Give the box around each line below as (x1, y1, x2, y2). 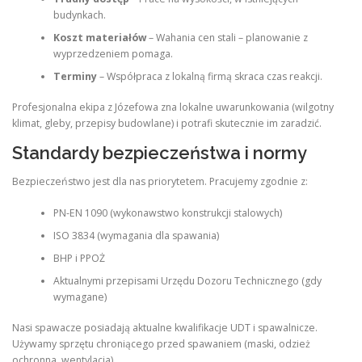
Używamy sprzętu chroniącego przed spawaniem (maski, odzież (12, 337, 310, 351)
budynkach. (53, 7, 106, 22)
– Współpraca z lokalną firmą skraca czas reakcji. (96, 69, 322, 83)
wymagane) (53, 289, 107, 304)
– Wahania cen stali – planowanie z (145, 30, 308, 44)
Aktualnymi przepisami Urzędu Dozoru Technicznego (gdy (53, 273, 322, 288)
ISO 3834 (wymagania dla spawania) (53, 228, 219, 242)
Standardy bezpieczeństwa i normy (12, 142, 307, 164)
